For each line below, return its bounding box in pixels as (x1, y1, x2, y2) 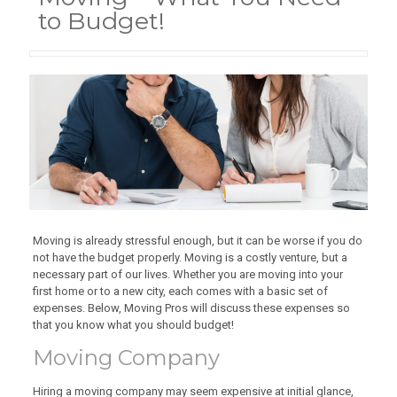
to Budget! (38, 6, 165, 35)
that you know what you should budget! (32, 317, 234, 331)
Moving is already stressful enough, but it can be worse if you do (32, 233, 362, 247)
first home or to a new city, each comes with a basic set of (32, 284, 328, 298)
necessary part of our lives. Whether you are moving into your (32, 267, 343, 281)
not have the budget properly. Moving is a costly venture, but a (32, 250, 347, 264)
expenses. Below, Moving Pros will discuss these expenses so (32, 300, 350, 315)
